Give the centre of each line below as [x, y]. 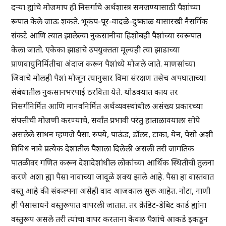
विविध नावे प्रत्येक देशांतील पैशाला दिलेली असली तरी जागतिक [103, 149]
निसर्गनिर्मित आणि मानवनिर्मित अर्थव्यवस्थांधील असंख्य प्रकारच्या [107, 106]
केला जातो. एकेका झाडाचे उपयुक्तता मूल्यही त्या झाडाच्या [96, 50]
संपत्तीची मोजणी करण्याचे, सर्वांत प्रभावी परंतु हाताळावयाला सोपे [106, 120]
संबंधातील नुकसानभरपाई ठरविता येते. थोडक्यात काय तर [95, 92]
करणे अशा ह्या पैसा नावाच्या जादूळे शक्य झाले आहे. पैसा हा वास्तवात [113, 177]
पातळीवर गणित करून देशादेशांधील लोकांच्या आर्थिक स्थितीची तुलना [113, 163]
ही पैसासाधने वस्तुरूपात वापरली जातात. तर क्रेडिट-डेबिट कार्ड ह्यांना [109, 205]
